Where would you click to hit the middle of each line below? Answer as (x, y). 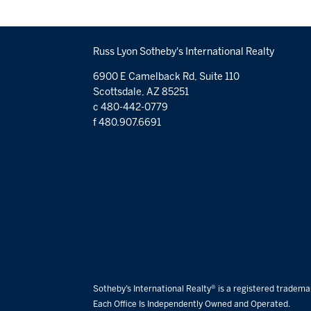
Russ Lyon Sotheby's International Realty (184, 51)
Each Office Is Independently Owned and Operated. (192, 304)
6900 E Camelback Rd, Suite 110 (167, 76)
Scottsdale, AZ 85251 (141, 92)
